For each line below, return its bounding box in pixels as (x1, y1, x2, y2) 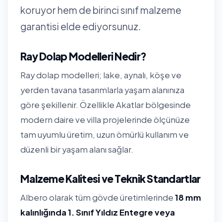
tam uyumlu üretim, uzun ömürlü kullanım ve (20, 129, 189, 140)
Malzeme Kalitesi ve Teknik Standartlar (20, 171, 201, 185)
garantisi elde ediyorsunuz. (20, 20, 141, 32)
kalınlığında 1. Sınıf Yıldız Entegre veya (20, 207, 175, 218)
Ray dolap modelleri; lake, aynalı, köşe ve (20, 69, 181, 80)
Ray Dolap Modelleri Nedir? (20, 49, 147, 63)
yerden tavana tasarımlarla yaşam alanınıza (20, 84, 184, 95)
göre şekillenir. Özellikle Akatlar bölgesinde (20, 99, 191, 110)
